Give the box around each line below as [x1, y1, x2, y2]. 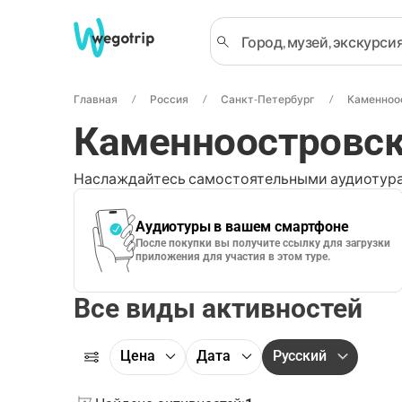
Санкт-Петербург [221, 92, 315, 106]
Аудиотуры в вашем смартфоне [135, 218, 349, 235]
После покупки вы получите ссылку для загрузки [135, 237, 390, 249]
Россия [150, 92, 188, 106]
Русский [272, 347, 327, 364]
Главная [74, 92, 118, 106]
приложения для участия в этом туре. [135, 250, 330, 263]
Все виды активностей [74, 293, 363, 324]
